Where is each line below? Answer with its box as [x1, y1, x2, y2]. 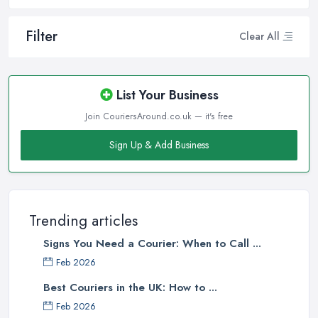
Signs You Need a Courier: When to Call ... [43, 235, 261, 251]
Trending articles [29, 209, 138, 231]
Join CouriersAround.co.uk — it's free [85, 109, 233, 123]
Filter [26, 26, 57, 47]
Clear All [239, 29, 280, 44]
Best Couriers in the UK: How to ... [43, 279, 217, 295]
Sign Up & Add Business [109, 137, 209, 152]
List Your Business [112, 85, 219, 104]
